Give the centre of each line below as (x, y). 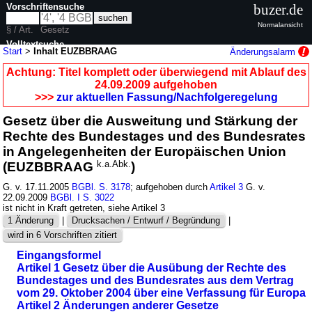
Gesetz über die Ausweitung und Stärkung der (150, 120)
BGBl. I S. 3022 (83, 197)
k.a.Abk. (114, 164)
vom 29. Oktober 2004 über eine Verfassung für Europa (162, 292)
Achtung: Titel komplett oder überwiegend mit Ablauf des (156, 72)
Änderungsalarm (264, 52)
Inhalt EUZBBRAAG (76, 51)
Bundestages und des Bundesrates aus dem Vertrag (156, 280)
